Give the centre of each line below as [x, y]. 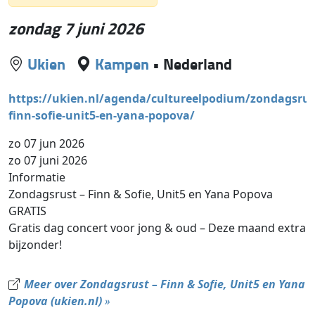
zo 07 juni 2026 [48, 161]
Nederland [198, 64]
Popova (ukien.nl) [56, 301]
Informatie [37, 178]
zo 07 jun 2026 [47, 144]
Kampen [122, 64]
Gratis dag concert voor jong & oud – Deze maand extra [157, 228]
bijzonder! [36, 245]
